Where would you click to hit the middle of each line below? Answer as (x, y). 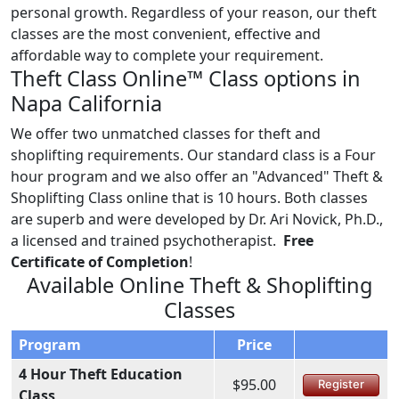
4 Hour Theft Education (101, 374)
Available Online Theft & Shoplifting (199, 285)
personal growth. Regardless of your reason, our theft (194, 12)
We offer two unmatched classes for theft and (166, 133)
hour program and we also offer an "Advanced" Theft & (197, 176)
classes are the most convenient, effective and (166, 33)
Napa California (86, 103)
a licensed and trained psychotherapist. (147, 240)
